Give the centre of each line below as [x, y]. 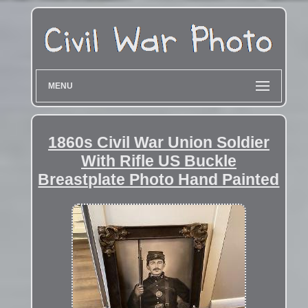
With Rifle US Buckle [158, 161]
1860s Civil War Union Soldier [158, 142]
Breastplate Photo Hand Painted [159, 179]
